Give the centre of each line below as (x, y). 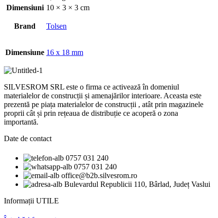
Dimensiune (25, 53)
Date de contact (28, 139)
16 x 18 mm (65, 53)
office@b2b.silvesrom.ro (99, 175)
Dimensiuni (25, 8)
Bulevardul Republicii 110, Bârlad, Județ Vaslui (137, 184)
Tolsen (56, 26)
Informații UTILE (31, 200)
